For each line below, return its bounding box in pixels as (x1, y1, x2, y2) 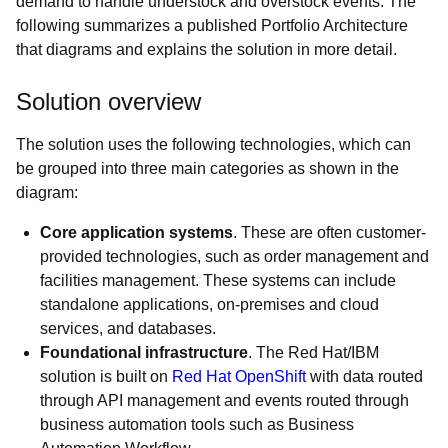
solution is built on (40, 368, 172, 385)
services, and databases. (40, 320, 216, 337)
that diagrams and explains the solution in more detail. (16, 41, 401, 58)
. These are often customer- (233, 224, 426, 241)
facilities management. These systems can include (40, 272, 396, 289)
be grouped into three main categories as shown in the (16, 160, 399, 177)
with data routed (306, 368, 423, 385)
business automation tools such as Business (40, 416, 354, 433)
